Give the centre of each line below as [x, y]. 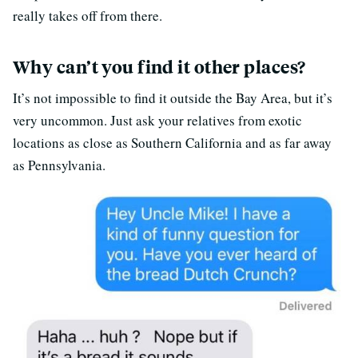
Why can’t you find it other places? [159, 66]
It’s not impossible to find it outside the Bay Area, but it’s [173, 97]
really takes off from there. [88, 15]
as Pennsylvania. [59, 165]
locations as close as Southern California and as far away [172, 142]
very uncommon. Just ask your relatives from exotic [157, 120]
